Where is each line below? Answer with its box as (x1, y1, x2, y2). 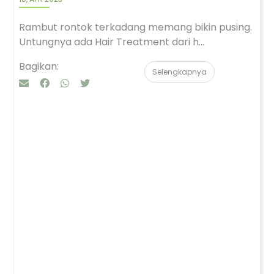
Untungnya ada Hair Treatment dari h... (19, 35, 204, 49)
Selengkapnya (152, 67, 207, 77)
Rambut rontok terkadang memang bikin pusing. (19, 20, 252, 34)
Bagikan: (19, 59, 59, 73)
